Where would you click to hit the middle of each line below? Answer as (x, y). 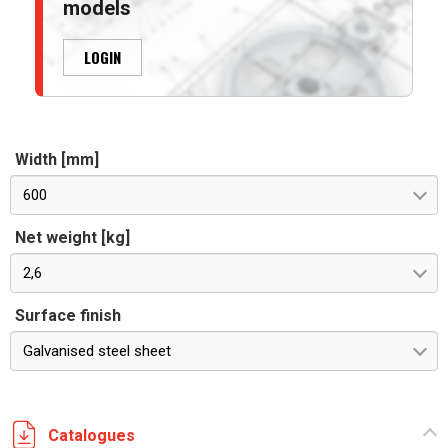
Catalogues (91, 435)
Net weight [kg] (72, 237)
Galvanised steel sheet (97, 351)
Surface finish (68, 315)
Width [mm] (57, 159)
